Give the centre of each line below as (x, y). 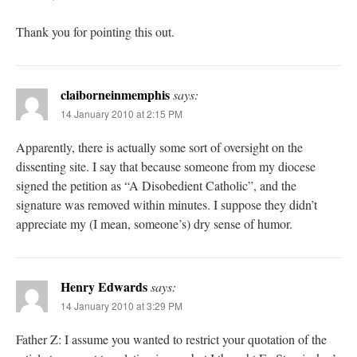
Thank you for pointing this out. (95, 31)
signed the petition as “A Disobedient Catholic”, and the (156, 185)
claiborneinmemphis (115, 94)
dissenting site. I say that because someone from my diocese (166, 166)
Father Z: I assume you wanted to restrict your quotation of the (171, 339)
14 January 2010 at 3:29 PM (122, 305)
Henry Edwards (104, 286)
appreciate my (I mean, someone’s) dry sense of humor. (154, 223)
